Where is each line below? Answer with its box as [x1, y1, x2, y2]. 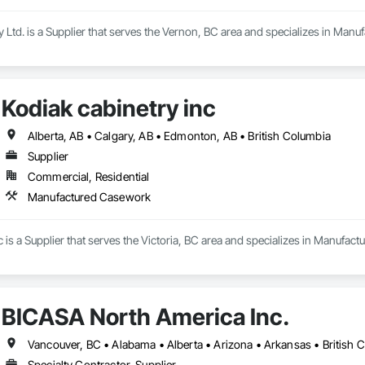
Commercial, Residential [27, 169, 150, 184]
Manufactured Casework [27, 190, 152, 204]
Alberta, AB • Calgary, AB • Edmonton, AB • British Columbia [27, 129, 331, 143]
